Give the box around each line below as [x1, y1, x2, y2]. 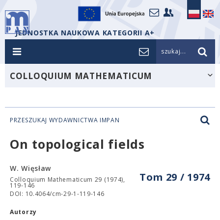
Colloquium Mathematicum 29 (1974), [10, 175, 125, 184]
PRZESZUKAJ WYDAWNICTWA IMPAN [10, 116, 120, 124]
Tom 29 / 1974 [139, 170, 210, 184]
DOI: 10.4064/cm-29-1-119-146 [10, 190, 105, 198]
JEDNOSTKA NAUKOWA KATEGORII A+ [15, 28, 155, 37]
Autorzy [10, 208, 37, 216]
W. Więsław [10, 164, 51, 173]
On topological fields [10, 136, 145, 152]
